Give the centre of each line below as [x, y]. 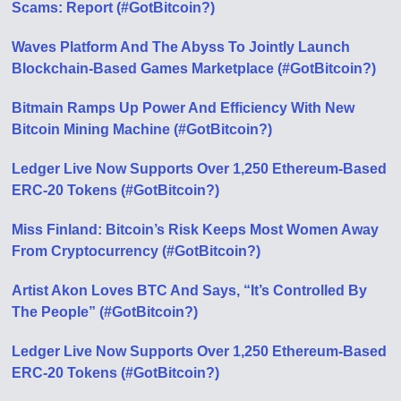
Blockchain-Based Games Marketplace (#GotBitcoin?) [194, 68]
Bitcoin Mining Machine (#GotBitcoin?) [142, 129]
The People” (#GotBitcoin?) [105, 312]
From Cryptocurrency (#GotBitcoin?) [137, 251]
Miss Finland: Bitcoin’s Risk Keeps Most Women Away [196, 230]
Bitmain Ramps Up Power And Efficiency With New [183, 108]
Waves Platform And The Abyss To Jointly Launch [181, 47]
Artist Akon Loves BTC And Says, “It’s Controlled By [190, 290]
